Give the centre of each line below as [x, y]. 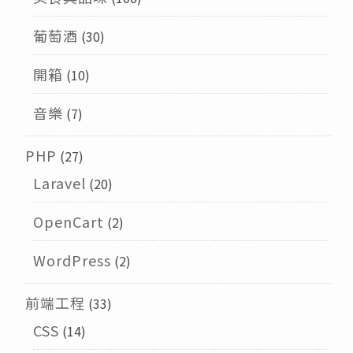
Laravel [59, 183]
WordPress [72, 260]
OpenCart [68, 222]
